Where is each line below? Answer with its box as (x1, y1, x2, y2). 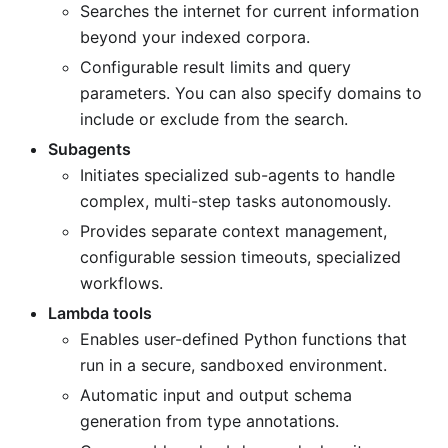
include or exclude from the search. (80, 109, 348, 130)
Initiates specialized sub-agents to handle (80, 165, 395, 186)
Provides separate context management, (80, 221, 387, 242)
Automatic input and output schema (80, 385, 352, 406)
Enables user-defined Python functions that (80, 329, 407, 350)
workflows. (80, 273, 163, 294)
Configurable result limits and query (80, 57, 351, 78)
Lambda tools (48, 303, 152, 324)
